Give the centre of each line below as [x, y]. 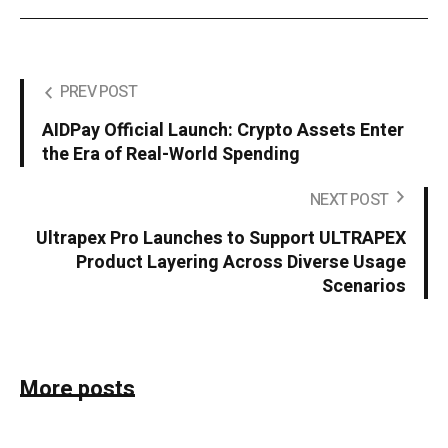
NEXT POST [349, 200]
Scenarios [364, 287]
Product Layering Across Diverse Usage [241, 263]
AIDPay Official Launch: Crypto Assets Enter [223, 131]
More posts [77, 389]
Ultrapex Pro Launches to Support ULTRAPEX [221, 239]
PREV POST [98, 92]
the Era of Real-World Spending [171, 155]
